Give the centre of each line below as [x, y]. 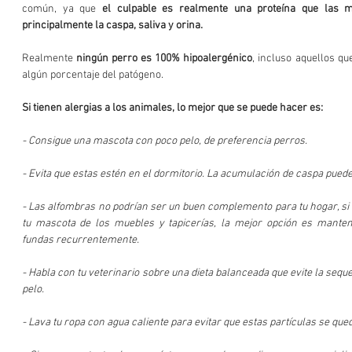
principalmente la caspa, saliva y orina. [112, 25]
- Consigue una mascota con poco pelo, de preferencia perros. [167, 141]
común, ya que [62, 9]
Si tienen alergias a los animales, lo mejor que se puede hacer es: [174, 108]
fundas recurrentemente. [83, 240]
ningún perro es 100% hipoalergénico [165, 58]
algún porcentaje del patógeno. [95, 75]
